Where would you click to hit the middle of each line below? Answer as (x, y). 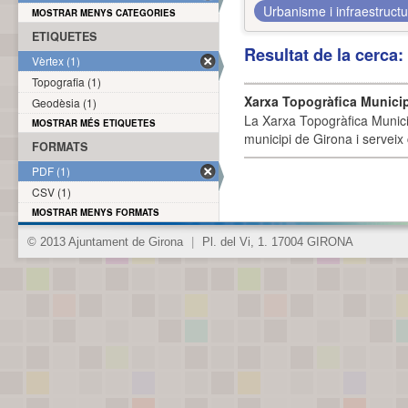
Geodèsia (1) (64, 102)
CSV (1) (51, 192)
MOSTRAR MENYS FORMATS (96, 212)
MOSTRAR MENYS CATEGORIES (104, 13)
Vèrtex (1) (56, 61)
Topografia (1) (66, 82)
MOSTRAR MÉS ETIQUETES (94, 123)
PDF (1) (51, 171)
